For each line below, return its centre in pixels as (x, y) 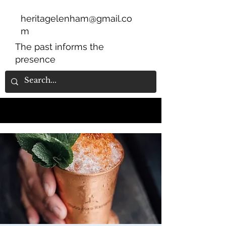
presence (35, 59)
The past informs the (60, 47)
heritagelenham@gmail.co (76, 18)
